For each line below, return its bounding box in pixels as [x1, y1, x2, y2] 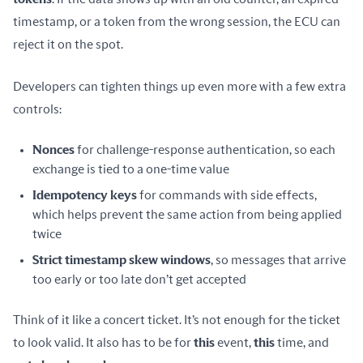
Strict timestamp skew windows [32, 254, 211, 267]
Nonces [32, 143, 75, 156]
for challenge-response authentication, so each [75, 143, 335, 156]
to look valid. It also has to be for [13, 336, 194, 349]
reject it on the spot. [13, 38, 123, 51]
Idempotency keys [32, 189, 137, 202]
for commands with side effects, [137, 189, 317, 202]
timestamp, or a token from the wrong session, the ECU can [13, 15, 340, 28]
